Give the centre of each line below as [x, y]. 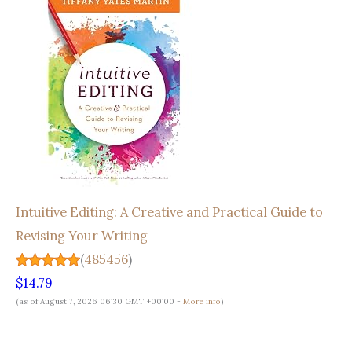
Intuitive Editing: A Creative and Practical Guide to [169, 211]
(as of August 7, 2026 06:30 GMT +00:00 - [99, 301]
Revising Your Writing [82, 235]
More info [202, 301]
